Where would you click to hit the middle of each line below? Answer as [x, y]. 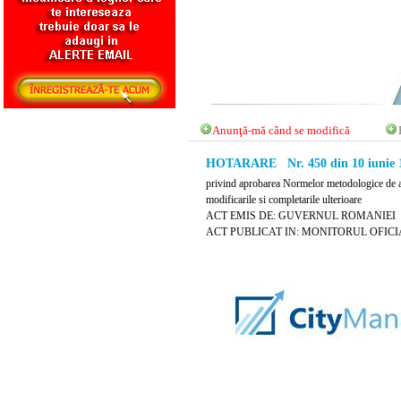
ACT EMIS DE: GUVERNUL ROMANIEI [301, 215]
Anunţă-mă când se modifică [282, 131]
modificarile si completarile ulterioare [284, 199]
